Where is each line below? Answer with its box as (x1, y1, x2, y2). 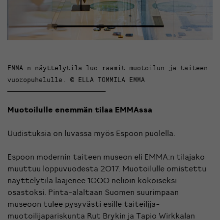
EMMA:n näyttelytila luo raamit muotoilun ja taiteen (7, 63, 208, 72)
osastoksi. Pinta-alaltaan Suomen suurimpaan (7, 187, 179, 197)
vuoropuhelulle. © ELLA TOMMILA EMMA (7, 75, 145, 83)
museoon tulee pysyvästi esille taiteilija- (7, 198, 160, 209)
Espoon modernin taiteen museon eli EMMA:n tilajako (7, 151, 205, 162)
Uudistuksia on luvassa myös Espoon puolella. (7, 128, 175, 138)
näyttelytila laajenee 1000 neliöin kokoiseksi (7, 175, 177, 185)
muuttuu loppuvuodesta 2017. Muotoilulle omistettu (7, 163, 206, 173)
